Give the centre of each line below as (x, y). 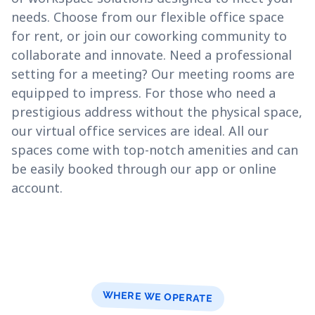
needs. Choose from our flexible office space (148, 17)
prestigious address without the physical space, (157, 112)
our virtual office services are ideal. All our (140, 131)
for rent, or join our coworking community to (149, 36)
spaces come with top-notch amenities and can (155, 150)
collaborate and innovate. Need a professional (152, 55)
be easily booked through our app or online (144, 169)
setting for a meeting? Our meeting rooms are (153, 74)
